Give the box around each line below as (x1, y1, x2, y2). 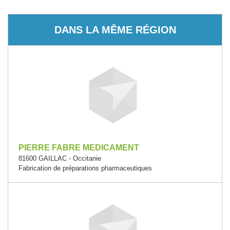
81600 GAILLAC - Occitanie (18, 155, 101, 162)
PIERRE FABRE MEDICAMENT (18, 143, 139, 152)
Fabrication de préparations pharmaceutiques (18, 164, 152, 172)
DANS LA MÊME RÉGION (54, 24, 176, 35)
